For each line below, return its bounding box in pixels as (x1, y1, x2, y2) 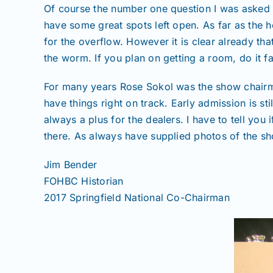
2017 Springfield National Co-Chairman (44, 191, 230, 204)
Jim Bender (44, 158, 97, 171)
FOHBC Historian (44, 174, 124, 187)
